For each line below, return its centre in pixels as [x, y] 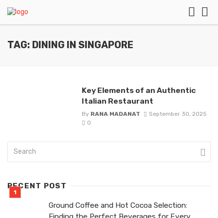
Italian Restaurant [117, 101]
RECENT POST [37, 186]
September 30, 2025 [178, 114]
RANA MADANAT [115, 114]
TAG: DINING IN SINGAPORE [70, 45]
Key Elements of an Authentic [138, 90]
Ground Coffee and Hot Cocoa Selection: [118, 206]
